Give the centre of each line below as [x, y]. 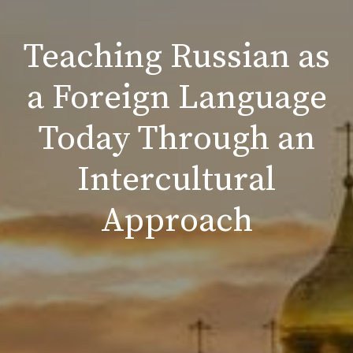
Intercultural [176, 180]
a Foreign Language [176, 98]
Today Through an [176, 139]
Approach [176, 221]
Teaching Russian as [176, 57]
